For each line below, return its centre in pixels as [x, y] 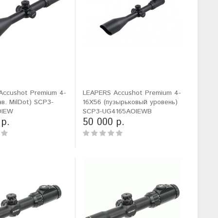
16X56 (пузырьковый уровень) [130, 102]
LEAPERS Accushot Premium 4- [132, 93]
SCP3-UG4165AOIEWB [117, 111]
